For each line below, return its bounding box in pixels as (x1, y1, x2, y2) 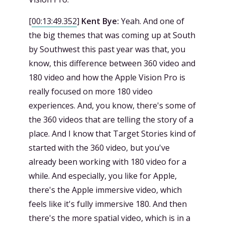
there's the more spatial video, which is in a (29, 212, 190, 223)
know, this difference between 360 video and (29, 58, 195, 69)
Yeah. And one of (119, 16, 184, 27)
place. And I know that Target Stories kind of (29, 128, 196, 139)
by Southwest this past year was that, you (29, 44, 185, 55)
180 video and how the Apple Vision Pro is (29, 72, 185, 83)
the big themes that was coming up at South (29, 30, 195, 41)
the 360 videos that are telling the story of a (29, 114, 193, 125)
